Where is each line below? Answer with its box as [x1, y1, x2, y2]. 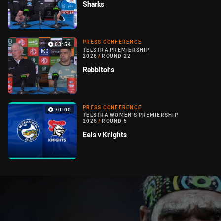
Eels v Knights [83, 130, 127, 140]
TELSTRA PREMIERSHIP [83, 47, 149, 54]
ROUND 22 [102, 53, 131, 60]
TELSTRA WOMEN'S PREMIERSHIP [83, 112, 178, 119]
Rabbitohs [83, 65, 114, 74]
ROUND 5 [102, 118, 127, 125]
